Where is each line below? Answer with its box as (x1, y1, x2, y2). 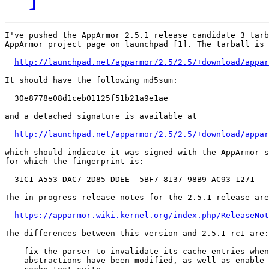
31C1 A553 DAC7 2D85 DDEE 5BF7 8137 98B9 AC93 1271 (5, 175, 255, 184)
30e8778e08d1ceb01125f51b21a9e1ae (5, 94, 168, 103)
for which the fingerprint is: (5, 157, 144, 166)
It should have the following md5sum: (5, 76, 178, 85)
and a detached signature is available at (5, 112, 197, 121)
